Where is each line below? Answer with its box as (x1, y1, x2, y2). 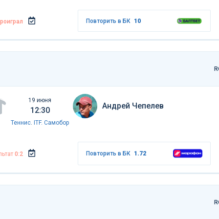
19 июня (28, 97, 51, 104)
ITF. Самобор (34, 119, 69, 127)
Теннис (11, 119, 31, 127)
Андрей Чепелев (102, 101, 164, 111)
